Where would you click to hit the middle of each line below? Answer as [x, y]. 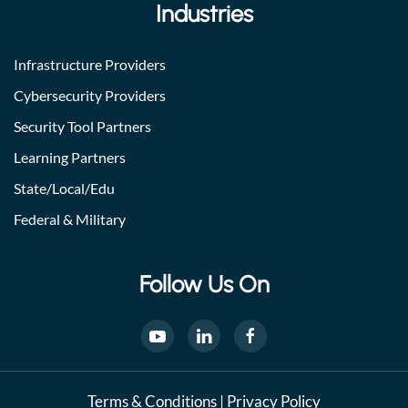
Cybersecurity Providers [90, 96]
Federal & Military [70, 219]
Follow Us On [204, 285]
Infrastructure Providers [90, 65]
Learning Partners [70, 158]
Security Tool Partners [82, 127]
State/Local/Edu [64, 189]
